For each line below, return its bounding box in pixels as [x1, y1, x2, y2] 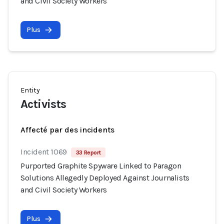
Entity [20, 86, 40, 94]
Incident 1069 [20, 147, 67, 156]
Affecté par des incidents [20, 125, 114, 134]
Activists [20, 97, 66, 111]
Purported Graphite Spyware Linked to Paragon [20, 161, 181, 170]
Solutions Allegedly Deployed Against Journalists [20, 173, 189, 182]
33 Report [75, 149, 101, 156]
